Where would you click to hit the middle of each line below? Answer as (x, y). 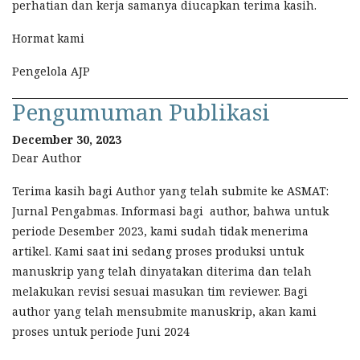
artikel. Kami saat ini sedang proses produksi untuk (158, 251)
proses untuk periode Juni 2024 (102, 331)
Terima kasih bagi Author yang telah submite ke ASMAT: (170, 190)
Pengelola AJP (51, 71)
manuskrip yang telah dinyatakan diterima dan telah (162, 271)
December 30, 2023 (67, 139)
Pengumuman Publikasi (141, 111)
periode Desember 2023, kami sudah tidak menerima (160, 231)
